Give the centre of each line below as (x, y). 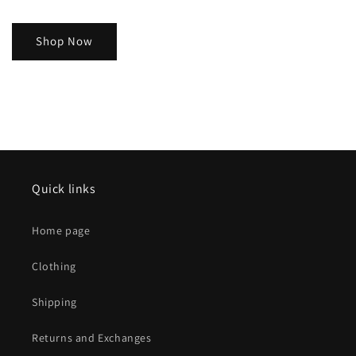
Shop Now (64, 41)
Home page (61, 230)
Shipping (54, 302)
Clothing (54, 266)
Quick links (64, 189)
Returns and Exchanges (92, 338)
